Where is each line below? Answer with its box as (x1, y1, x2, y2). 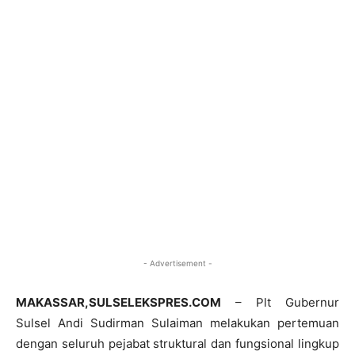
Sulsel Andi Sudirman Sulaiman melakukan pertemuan (16, 315, 339, 330)
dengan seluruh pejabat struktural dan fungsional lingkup (16, 335, 339, 351)
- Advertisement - (143, 258, 212, 268)
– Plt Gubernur (221, 294, 339, 310)
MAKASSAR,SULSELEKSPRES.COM (16, 294, 221, 310)
